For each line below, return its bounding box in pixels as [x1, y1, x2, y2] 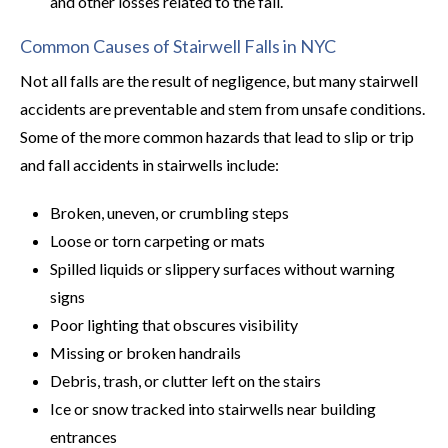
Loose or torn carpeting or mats [50, 231, 265, 250]
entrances [50, 427, 117, 446]
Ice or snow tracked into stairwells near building [50, 399, 376, 418]
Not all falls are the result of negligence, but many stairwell [20, 71, 418, 90]
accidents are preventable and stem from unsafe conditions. [20, 99, 425, 118]
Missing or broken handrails [50, 343, 241, 362]
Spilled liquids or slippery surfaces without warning [50, 259, 395, 278]
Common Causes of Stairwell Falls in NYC [20, 35, 336, 57]
